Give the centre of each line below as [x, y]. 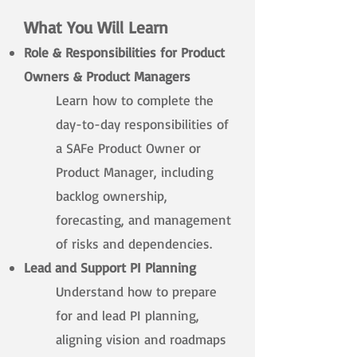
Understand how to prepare [136, 292]
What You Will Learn [96, 27]
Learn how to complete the [135, 100]
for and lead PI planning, [127, 316]
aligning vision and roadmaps [141, 339]
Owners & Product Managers [107, 76]
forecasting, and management [143, 220]
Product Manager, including [135, 172]
